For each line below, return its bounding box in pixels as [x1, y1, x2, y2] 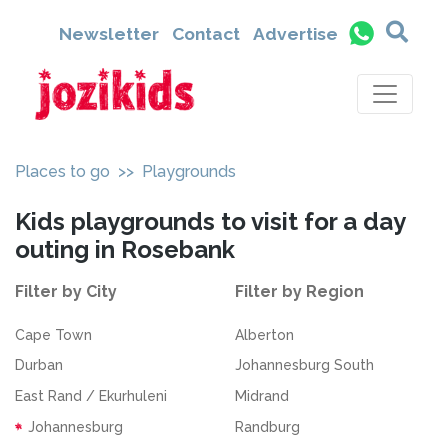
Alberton [234, 326, 294, 343]
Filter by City [15, 282, 117, 301]
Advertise [252, 24, 338, 44]
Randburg [234, 418, 300, 435]
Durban [15, 357, 63, 374]
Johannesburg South [234, 357, 374, 374]
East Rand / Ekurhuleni [15, 387, 167, 404]
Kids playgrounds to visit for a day [15, 207, 405, 236]
